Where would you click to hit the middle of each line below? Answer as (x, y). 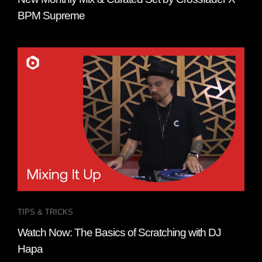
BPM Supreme (51, 16)
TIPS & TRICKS (45, 212)
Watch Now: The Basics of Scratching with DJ (119, 233)
